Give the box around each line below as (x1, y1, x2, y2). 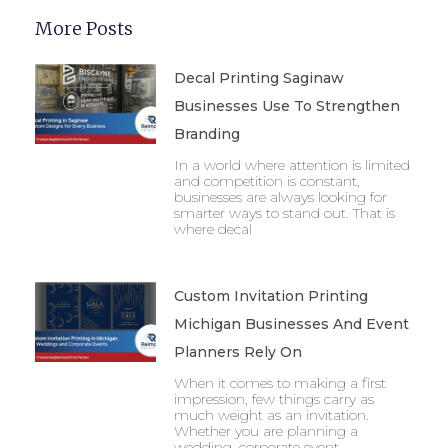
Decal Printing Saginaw (173, 69, 344, 88)
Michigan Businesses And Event (173, 315, 409, 334)
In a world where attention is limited (173, 156, 410, 175)
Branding (173, 125, 240, 144)
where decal (173, 220, 252, 239)
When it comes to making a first (173, 374, 386, 393)
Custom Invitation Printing (173, 287, 368, 306)
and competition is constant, (173, 172, 360, 191)
